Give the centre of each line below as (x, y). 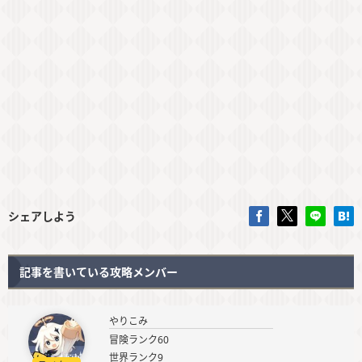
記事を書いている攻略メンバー (99, 272)
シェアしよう (42, 217)
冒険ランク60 (139, 340)
